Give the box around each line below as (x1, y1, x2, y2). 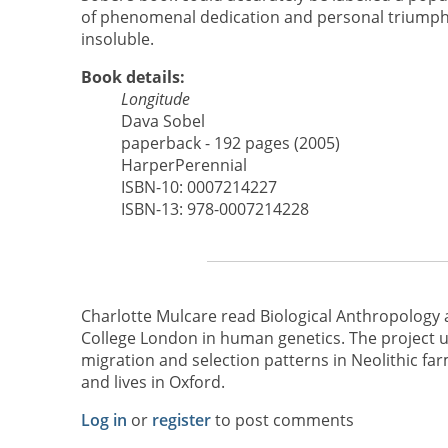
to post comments (210, 408, 354, 431)
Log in (80, 408, 127, 431)
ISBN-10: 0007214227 (120, 175, 277, 198)
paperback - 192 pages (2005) (120, 131, 340, 154)
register (151, 408, 211, 431)
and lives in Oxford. (80, 370, 225, 393)
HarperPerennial (120, 153, 247, 176)
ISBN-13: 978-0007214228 (120, 197, 309, 220)
